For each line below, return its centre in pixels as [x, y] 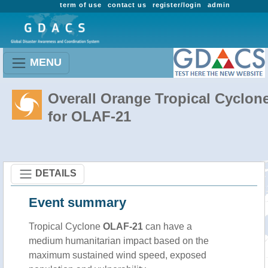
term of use [81, 5]
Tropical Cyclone [66, 226]
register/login [177, 5]
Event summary [77, 202]
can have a [167, 226]
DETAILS [56, 173]
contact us [127, 5]
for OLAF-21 [89, 116]
